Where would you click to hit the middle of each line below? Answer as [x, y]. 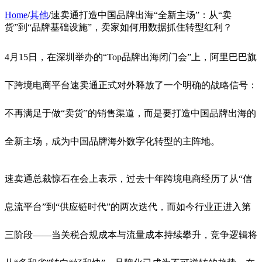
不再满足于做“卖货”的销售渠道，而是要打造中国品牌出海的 [130, 113]
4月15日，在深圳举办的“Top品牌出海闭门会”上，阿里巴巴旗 [131, 57]
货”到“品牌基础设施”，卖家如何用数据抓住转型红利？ [118, 27]
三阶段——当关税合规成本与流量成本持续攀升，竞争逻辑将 [131, 235]
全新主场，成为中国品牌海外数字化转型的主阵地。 [112, 141]
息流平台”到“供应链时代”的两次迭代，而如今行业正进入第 [128, 206]
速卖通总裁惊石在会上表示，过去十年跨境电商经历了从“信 [128, 178]
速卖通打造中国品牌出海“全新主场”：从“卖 [141, 15]
